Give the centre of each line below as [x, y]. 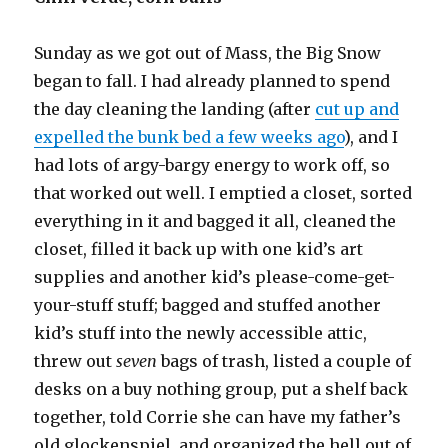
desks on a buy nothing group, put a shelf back [221, 389]
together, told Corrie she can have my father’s [218, 417]
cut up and [357, 109]
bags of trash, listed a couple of [284, 361]
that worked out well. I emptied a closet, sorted [223, 193]
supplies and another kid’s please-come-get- [215, 277]
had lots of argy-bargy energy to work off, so [212, 165]
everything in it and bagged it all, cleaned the [215, 221]
